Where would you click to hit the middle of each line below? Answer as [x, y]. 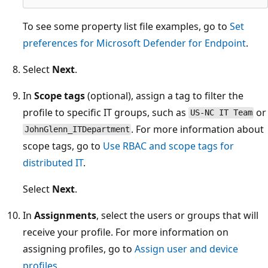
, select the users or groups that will [177, 215]
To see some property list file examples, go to [126, 26]
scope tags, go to [63, 146]
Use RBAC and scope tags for [168, 146]
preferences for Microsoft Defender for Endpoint [134, 43]
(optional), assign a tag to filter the [164, 95]
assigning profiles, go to [79, 249]
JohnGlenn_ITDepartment [77, 130]
